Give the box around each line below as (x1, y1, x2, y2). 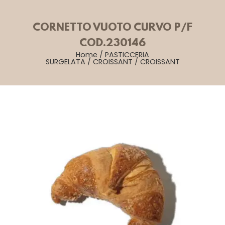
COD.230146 (79, 37, 146, 50)
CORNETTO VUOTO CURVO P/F (33, 22, 192, 34)
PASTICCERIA (105, 50, 149, 60)
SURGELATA (45, 57, 85, 67)
